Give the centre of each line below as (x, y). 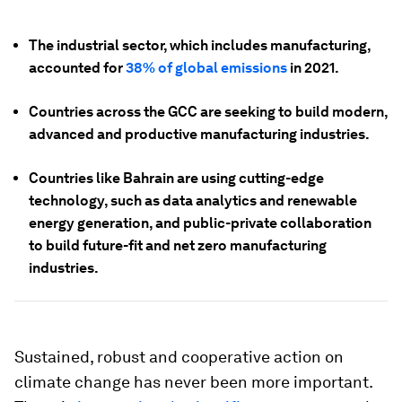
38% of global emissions (206, 68)
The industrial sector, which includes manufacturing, (200, 45)
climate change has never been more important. (193, 382)
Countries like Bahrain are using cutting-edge (176, 178)
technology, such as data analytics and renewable (193, 201)
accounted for (77, 68)
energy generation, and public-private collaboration (200, 223)
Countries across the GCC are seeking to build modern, (208, 112)
